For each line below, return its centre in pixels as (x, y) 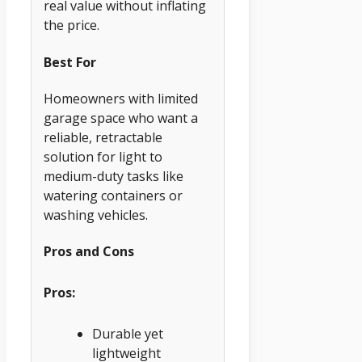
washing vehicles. (96, 215)
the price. (72, 25)
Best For (70, 62)
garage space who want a (121, 118)
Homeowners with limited (121, 98)
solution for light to (103, 156)
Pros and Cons (89, 252)
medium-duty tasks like (114, 176)
